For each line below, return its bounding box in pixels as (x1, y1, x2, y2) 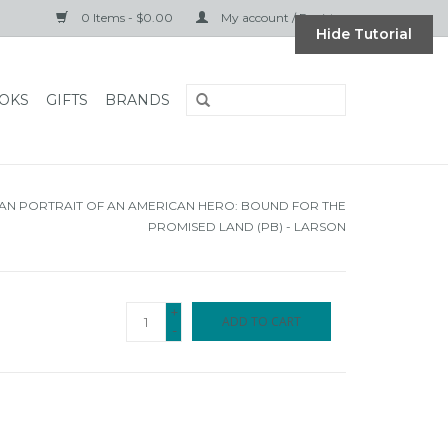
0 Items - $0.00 (78, 10, 176, 25)
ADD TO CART (222, 313, 301, 330)
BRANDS (105, 91, 170, 109)
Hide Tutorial (316, 25, 412, 43)
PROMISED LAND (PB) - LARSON (148, 219, 346, 234)
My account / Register (218, 10, 346, 25)
